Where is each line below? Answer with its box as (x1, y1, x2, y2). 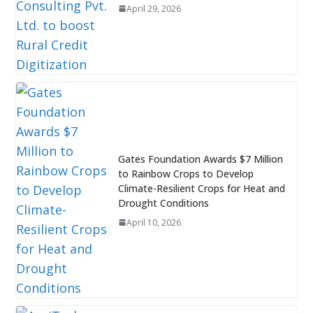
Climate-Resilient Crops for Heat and (117, 181, 285, 195)
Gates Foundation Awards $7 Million (117, 152, 283, 166)
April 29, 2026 (126, 2, 181, 15)
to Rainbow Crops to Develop (117, 166, 254, 180)
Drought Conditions (117, 196, 209, 210)
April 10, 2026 (126, 216, 181, 228)
